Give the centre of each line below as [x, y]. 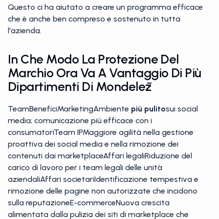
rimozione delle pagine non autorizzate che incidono [103, 191]
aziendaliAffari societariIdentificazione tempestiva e [103, 179]
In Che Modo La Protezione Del [93, 59]
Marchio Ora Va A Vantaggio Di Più [105, 73]
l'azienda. [25, 31]
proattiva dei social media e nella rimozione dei [93, 144]
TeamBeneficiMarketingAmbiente [69, 109]
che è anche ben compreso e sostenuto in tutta [94, 19]
